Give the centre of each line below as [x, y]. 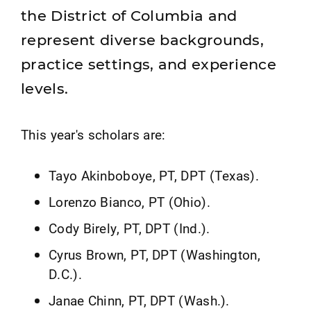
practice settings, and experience [149, 64]
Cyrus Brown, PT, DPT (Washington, [154, 255]
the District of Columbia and [129, 16]
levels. [45, 89]
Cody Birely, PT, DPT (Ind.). [129, 228]
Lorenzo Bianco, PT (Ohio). [129, 202]
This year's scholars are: [93, 135]
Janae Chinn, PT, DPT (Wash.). [139, 301]
